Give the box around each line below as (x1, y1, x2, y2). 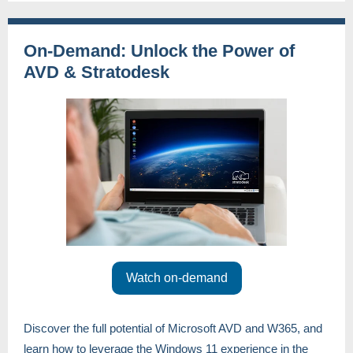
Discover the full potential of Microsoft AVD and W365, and (24, 321, 322, 335)
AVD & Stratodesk (24, 62, 169, 82)
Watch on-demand (125, 271, 228, 284)
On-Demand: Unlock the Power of (24, 41, 295, 61)
